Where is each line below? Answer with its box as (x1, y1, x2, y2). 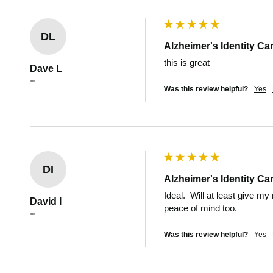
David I (30, 196, 62, 207)
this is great (164, 57, 212, 68)
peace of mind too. (164, 203, 237, 213)
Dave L (30, 63, 62, 74)
